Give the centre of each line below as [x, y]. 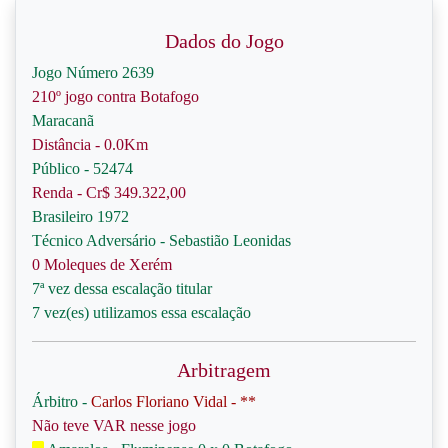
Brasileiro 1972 [80, 216]
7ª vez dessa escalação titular [122, 288]
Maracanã [63, 120]
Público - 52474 [82, 168]
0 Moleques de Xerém [102, 264]
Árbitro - [61, 401]
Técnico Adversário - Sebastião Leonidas [161, 240]
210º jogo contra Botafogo [115, 96]
